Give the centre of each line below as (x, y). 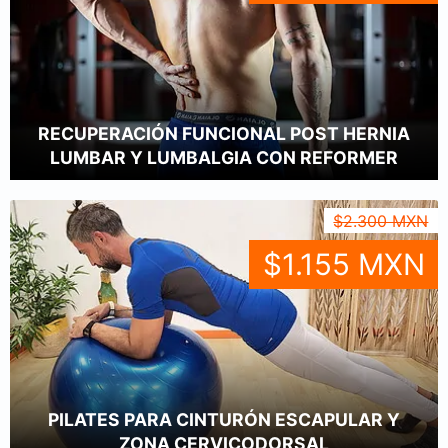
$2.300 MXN (381, 220)
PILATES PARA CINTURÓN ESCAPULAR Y (224, 420)
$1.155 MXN (343, 264)
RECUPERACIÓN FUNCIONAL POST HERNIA (224, 134)
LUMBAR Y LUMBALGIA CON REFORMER (224, 158)
